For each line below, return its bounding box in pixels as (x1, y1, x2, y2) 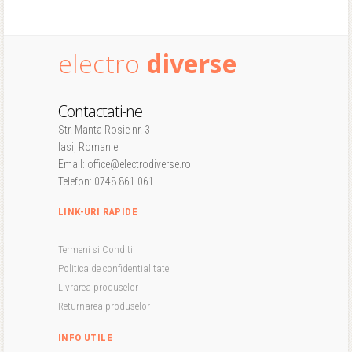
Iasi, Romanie (58, 141, 118, 153)
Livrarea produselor (58, 281, 138, 293)
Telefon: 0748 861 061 (58, 175, 154, 188)
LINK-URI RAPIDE (58, 206, 137, 218)
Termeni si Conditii (58, 244, 135, 255)
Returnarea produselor (58, 300, 150, 312)
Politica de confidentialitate (58, 262, 169, 274)
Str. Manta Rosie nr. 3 (58, 123, 150, 136)
